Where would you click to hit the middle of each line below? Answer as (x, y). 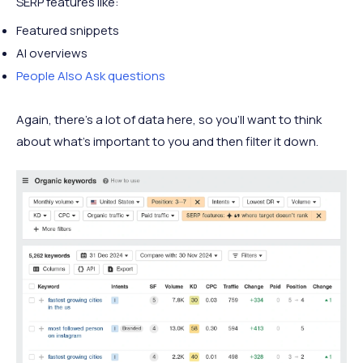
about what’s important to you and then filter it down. (167, 142)
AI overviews (52, 53)
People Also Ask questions (91, 76)
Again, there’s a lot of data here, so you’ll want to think (169, 120)
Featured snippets (68, 31)
